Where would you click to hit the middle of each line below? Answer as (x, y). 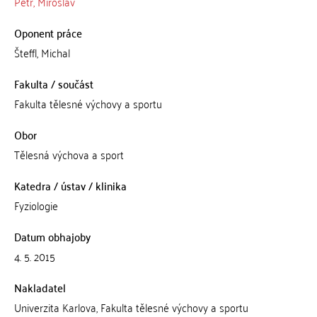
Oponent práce (48, 33)
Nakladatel (40, 287)
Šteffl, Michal (42, 52)
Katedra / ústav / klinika (70, 185)
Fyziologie (36, 205)
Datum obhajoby (52, 236)
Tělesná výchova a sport (69, 154)
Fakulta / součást (53, 83)
